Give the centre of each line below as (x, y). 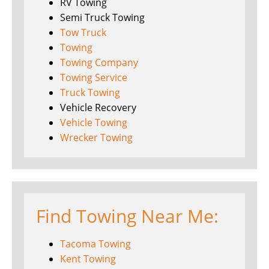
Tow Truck (83, 33)
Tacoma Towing (95, 244)
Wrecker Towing (96, 138)
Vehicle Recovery (98, 108)
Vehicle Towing (94, 123)
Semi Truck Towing (102, 18)
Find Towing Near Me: (127, 216)
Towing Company (99, 63)
